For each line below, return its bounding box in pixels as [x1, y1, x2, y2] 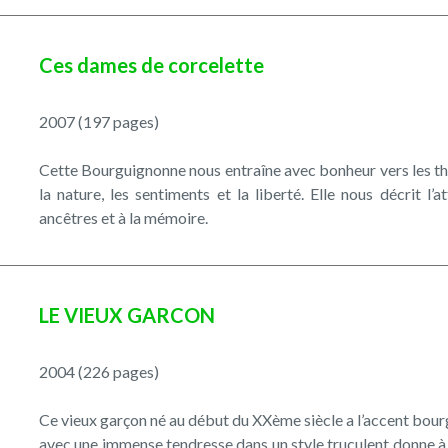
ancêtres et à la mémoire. [38, 207, 208, 227]
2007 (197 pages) [38, 111, 159, 131]
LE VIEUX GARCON [38, 302, 215, 327]
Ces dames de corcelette [38, 52, 264, 77]
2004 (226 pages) [38, 361, 159, 381]
